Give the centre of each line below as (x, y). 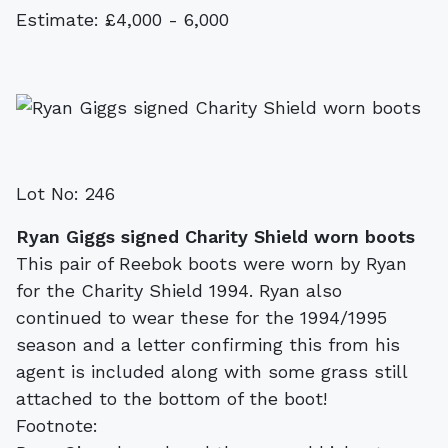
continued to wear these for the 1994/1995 (201, 317)
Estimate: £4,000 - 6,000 (122, 19)
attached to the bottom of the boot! (171, 398)
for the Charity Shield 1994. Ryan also (179, 290)
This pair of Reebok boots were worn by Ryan (211, 263)
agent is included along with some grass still (211, 371)
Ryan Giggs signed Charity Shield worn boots (215, 236)
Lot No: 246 (65, 193)
